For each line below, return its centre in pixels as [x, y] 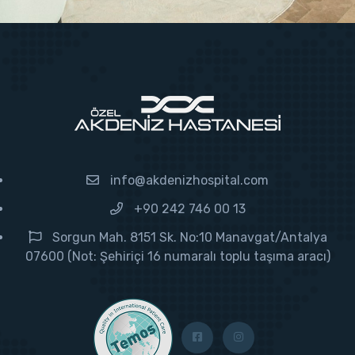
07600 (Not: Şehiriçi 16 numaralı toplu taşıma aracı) [177, 256]
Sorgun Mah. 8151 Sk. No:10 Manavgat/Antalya [189, 237]
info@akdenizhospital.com [189, 180]
